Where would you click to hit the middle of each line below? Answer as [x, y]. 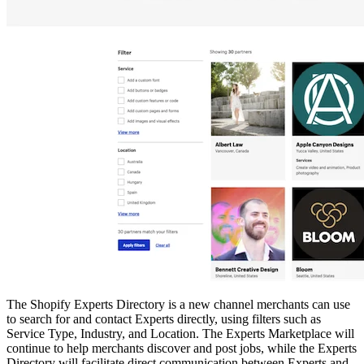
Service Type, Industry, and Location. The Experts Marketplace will [180, 334]
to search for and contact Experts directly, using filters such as [164, 319]
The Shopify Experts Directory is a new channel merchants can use [178, 305]
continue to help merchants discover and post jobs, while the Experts [182, 349]
